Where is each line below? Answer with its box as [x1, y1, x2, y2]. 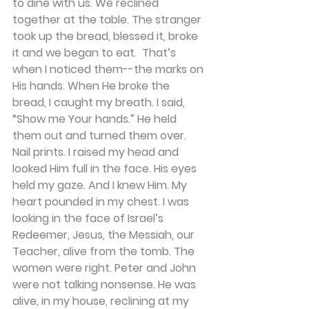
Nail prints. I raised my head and [12, 144, 181, 160]
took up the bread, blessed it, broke [12, 28, 201, 44]
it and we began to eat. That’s [12, 45, 179, 61]
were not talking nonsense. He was [12, 277, 199, 292]
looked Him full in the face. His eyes [12, 161, 199, 177]
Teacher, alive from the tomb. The [12, 243, 197, 259]
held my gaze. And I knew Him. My [12, 177, 190, 193]
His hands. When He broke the [12, 78, 172, 94]
